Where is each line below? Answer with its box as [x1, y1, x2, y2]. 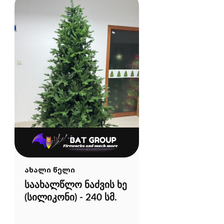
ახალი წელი [24, 165, 75, 175]
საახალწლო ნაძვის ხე [24, 180, 127, 190]
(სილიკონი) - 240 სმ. [24, 193, 117, 203]
